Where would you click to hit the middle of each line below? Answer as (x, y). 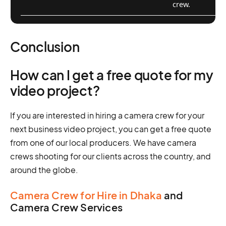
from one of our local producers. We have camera (103, 142)
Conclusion (45, 46)
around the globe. (44, 169)
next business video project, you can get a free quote (111, 129)
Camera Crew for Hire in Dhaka (86, 195)
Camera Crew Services (66, 207)
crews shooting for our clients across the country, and (110, 156)
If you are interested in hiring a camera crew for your (107, 115)
